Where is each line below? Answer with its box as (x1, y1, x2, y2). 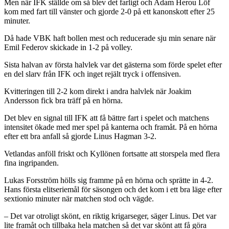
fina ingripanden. (4, 158, 59, 168)
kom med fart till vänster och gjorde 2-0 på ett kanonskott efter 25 (4, 7, 215, 16)
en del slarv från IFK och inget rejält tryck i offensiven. (4, 70, 181, 79)
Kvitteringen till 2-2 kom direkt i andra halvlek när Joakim (4, 87, 191, 96)
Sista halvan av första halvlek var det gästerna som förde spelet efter (4, 60, 222, 70)
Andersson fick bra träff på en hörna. (4, 96, 123, 105)
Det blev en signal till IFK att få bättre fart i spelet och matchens (4, 113, 209, 123)
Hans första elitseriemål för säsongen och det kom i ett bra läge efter (4, 185, 222, 194)
